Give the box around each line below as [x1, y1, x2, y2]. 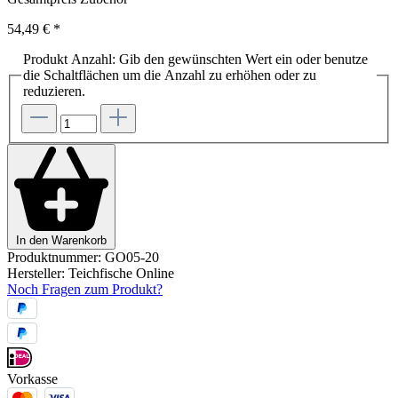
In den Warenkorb [16, 233, 107, 247]
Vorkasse [7, 371, 58, 387]
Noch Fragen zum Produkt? [7, 281, 163, 297]
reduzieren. [23, 83, 85, 99]
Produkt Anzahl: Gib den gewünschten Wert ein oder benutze [23, 51, 368, 67]
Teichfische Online [68, 265, 174, 281]
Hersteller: [7, 265, 68, 281]
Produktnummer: [7, 249, 105, 265]
